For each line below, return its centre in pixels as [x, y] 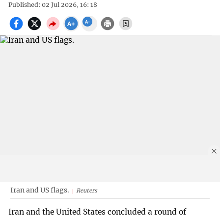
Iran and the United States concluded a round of [97, 212]
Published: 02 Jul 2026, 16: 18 [53, 5]
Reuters [86, 190]
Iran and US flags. [40, 190]
